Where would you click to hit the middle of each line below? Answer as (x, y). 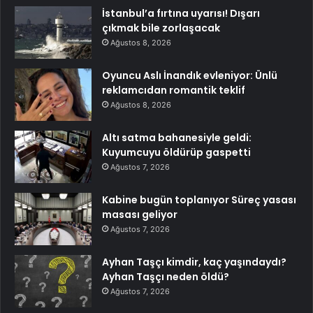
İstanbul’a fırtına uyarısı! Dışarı (181, 14)
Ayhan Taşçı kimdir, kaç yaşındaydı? (194, 262)
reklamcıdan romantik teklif (174, 90)
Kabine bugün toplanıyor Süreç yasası (199, 200)
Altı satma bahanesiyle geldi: (177, 138)
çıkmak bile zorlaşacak (161, 28)
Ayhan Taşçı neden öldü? (166, 277)
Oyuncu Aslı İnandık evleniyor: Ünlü (190, 76)
